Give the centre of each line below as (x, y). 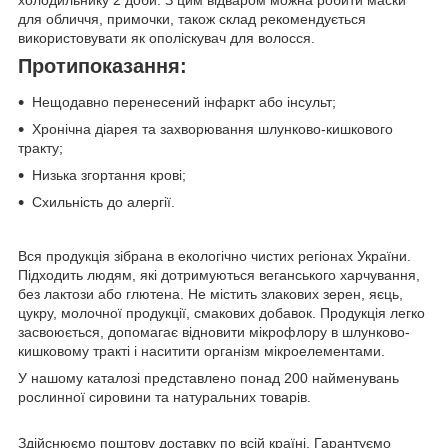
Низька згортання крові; (109, 175)
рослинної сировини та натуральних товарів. (164, 397)
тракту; (40, 148)
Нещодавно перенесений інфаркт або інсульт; (184, 102)
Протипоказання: (102, 66)
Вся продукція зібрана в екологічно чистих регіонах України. (216, 256)
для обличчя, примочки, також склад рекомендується (192, 19)
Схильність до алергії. (103, 202)
